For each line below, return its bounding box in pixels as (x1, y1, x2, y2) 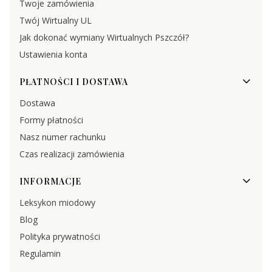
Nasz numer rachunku (19, 131, 106, 143)
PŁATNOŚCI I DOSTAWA (19, 75, 128, 87)
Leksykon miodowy (19, 197, 95, 209)
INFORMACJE (19, 175, 81, 187)
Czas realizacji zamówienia (19, 148, 124, 160)
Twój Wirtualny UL (19, 15, 92, 27)
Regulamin (19, 248, 61, 260)
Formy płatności (19, 114, 83, 126)
